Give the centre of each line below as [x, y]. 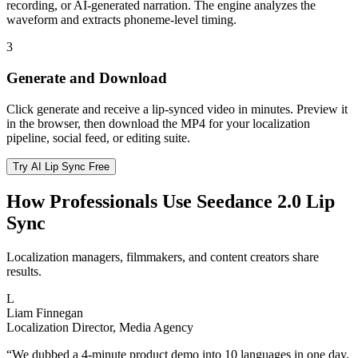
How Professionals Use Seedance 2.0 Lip [171, 201]
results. [24, 271]
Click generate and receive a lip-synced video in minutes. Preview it [177, 109]
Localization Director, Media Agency [100, 327]
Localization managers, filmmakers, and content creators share [163, 257]
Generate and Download [87, 78]
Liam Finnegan [45, 312]
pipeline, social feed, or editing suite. [98, 137]
